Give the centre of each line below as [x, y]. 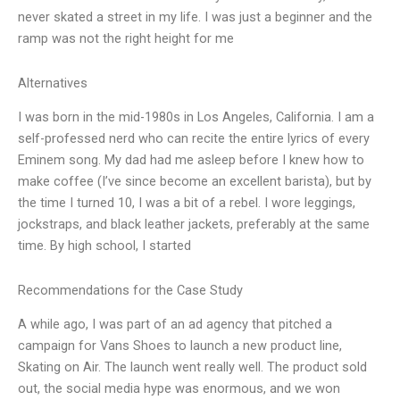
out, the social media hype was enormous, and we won [179, 389]
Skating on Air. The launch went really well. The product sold [192, 367]
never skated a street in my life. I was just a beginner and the [195, 17]
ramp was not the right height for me [126, 39]
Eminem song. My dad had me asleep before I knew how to [191, 160]
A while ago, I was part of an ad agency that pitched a [175, 325]
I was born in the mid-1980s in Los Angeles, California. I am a [196, 117]
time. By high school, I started [104, 246]
